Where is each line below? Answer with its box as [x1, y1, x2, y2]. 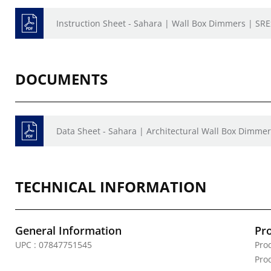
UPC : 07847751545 [15, 239, 92, 250]
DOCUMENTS [15, 69, 108, 89]
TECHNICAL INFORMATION [15, 177, 207, 197]
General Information [15, 223, 122, 238]
